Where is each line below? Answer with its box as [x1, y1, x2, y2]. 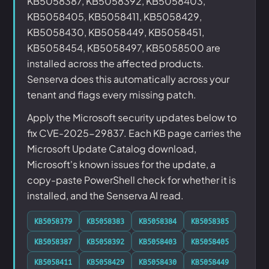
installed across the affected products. [27, 57, 204, 70]
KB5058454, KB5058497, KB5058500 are [27, 41, 220, 54]
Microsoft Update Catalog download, [27, 142, 196, 155]
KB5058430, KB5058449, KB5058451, [27, 26, 204, 38]
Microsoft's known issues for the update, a [27, 158, 216, 171]
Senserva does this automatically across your [27, 73, 229, 85]
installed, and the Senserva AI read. [27, 189, 184, 202]
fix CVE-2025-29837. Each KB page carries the [27, 127, 241, 139]
